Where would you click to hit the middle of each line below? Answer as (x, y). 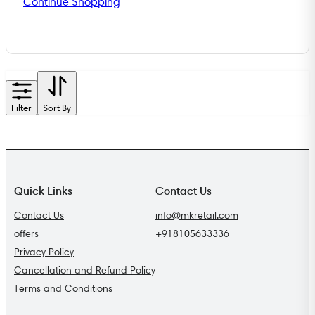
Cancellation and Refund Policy (85, 270)
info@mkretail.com (197, 215)
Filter (21, 107)
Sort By (57, 107)
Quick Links (43, 190)
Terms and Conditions (63, 288)
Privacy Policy (44, 251)
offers (26, 233)
